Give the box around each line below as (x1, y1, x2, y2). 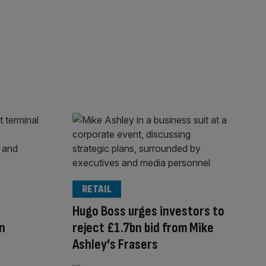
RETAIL (82, 182, 112, 195)
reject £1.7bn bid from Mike (72, 218, 214, 236)
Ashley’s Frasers (72, 235, 158, 253)
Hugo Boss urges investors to (72, 202, 224, 220)
